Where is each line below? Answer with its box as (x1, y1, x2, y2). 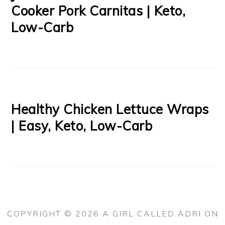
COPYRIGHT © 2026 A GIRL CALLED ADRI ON (7, 208, 218, 219)
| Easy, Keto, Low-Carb (11, 118, 153, 135)
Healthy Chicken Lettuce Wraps (11, 101, 209, 118)
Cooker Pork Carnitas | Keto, (11, 3, 186, 20)
